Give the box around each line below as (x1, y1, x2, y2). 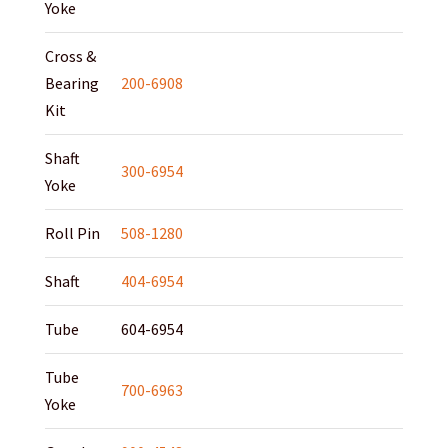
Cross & (44, 46, 96, 67)
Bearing (44, 73, 99, 94)
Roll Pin (44, 223, 100, 244)
